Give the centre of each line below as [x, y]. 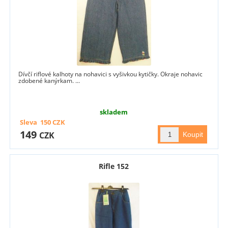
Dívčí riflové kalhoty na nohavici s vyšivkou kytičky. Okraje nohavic [111, 74]
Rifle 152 [114, 166]
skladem [114, 112]
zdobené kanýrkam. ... [49, 81]
